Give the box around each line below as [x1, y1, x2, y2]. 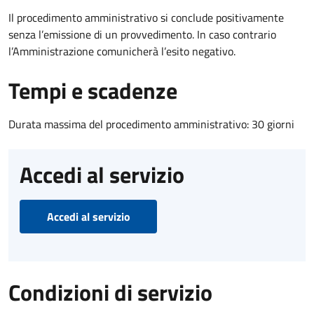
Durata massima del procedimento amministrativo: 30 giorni [8, 115, 294, 132]
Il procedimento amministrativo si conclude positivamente [8, 8, 284, 26]
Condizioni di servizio [8, 275, 212, 309]
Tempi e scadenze [8, 73, 177, 107]
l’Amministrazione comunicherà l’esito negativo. [8, 42, 235, 60]
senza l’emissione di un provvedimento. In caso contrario [8, 25, 276, 43]
